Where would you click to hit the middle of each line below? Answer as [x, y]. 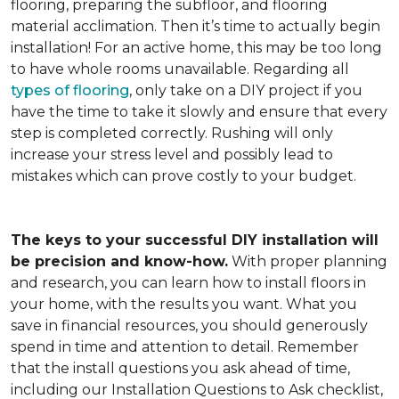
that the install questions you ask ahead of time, [180, 368]
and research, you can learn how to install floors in [188, 283]
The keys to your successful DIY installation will [195, 240]
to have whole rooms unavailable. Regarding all [180, 69]
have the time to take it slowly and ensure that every [199, 112]
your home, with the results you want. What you [184, 304]
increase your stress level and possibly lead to [172, 155]
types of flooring [70, 90]
